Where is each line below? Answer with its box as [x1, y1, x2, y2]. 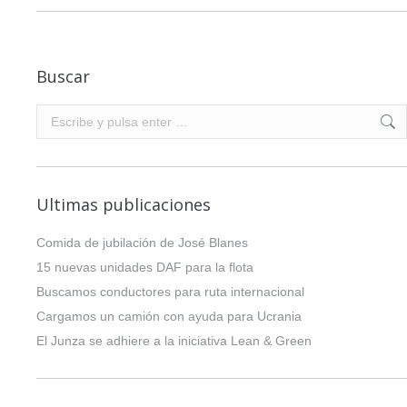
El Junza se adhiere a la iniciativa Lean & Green [36, 333, 312, 349]
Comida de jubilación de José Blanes [36, 235, 248, 251]
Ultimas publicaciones [36, 194, 211, 216]
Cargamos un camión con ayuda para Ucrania [36, 309, 302, 324]
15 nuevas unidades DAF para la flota [36, 260, 253, 275]
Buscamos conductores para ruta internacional [36, 284, 304, 300]
